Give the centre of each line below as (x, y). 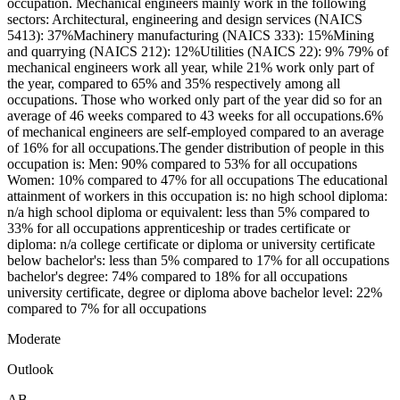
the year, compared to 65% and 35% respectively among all (174, 84)
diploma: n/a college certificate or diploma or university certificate (191, 245)
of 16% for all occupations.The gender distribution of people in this (196, 148)
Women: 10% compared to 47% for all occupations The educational (197, 180)
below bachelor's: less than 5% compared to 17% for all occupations (198, 261)
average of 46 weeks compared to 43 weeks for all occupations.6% (195, 116)
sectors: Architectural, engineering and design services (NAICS (185, 20)
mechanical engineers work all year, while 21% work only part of (191, 68)
